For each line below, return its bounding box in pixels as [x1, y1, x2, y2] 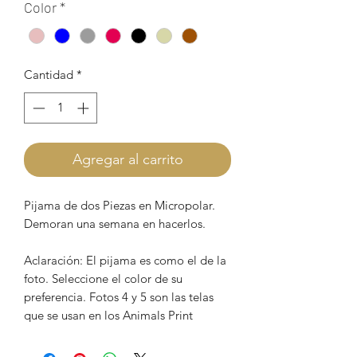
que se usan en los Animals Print [24, 307, 193, 323]
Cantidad [24, 67, 73, 83]
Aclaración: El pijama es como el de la [24, 252, 226, 268]
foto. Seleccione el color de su [24, 270, 182, 286]
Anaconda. [24, 325, 80, 341]
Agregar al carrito [72, 150, 183, 168]
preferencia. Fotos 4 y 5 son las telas [24, 288, 214, 304]
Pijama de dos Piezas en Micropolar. [24, 197, 215, 213]
